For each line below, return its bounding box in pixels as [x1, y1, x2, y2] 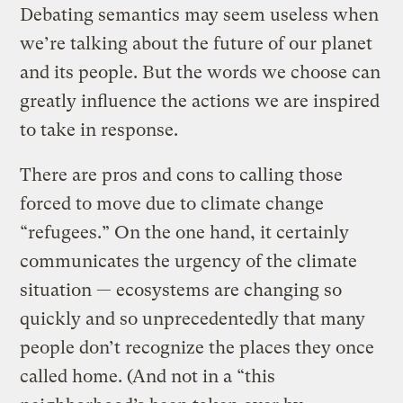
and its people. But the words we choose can [20, 61, 381, 83]
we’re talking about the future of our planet [20, 32, 373, 54]
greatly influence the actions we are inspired [20, 90, 381, 112]
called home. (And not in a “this [20, 365, 276, 387]
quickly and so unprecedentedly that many [20, 308, 366, 329]
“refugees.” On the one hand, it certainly [20, 221, 350, 243]
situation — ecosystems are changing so [20, 279, 343, 300]
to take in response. [20, 119, 179, 140]
